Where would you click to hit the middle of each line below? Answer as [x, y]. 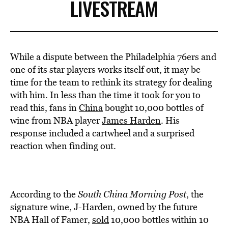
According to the [44, 194]
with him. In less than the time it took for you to [105, 95]
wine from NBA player [56, 120]
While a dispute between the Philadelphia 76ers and [113, 57]
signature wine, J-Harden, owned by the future [104, 207]
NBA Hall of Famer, [51, 220]
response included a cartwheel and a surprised [102, 133]
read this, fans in [45, 108]
